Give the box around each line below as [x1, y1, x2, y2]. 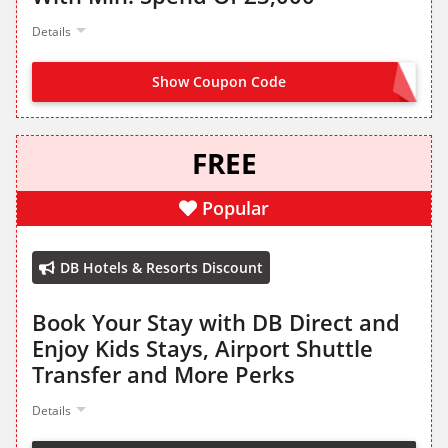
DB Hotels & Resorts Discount [60, 258, 263, 278]
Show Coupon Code [152, 72, 286, 92]
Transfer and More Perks [32, 359, 295, 390]
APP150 [356, 74, 405, 93]
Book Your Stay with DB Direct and [32, 307, 400, 338]
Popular [202, 196, 269, 221]
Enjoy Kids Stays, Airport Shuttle [32, 333, 373, 364]
